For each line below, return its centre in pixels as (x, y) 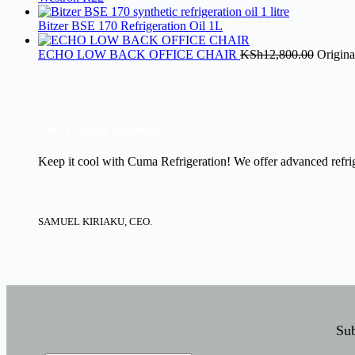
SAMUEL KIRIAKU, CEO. (95, 221)
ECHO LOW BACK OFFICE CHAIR (139, 54)
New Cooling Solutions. (101, 130)
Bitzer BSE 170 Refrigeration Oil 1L (130, 25)
